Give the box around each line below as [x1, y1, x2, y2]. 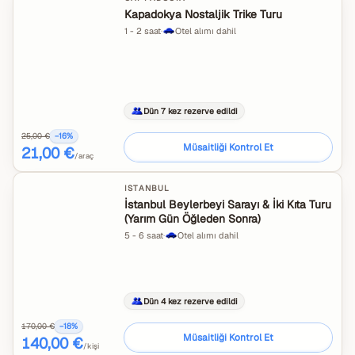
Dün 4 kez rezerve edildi [143, 295, 238, 307]
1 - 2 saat [124, 25, 161, 36]
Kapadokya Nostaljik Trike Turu [124, 7, 282, 21]
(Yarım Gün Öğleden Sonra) [124, 212, 261, 226]
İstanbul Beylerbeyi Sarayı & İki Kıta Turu [124, 197, 331, 212]
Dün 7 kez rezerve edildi [143, 105, 238, 116]
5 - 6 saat [124, 230, 163, 241]
